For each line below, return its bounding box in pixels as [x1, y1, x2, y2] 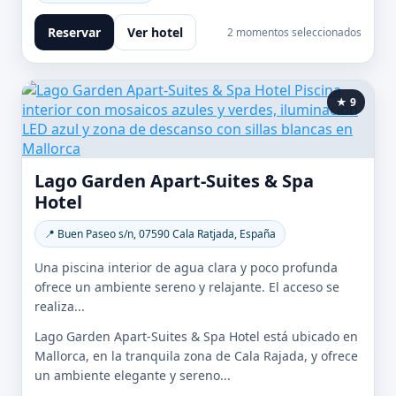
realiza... [34, 298, 85, 315]
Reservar [48, 24, 101, 41]
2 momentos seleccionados [227, 25, 362, 40]
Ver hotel [127, 24, 183, 41]
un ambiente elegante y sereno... [34, 367, 231, 384]
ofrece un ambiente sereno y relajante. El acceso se [34, 278, 339, 295]
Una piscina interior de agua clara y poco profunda [34, 259, 338, 276]
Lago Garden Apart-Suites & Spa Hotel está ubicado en [34, 328, 358, 345]
